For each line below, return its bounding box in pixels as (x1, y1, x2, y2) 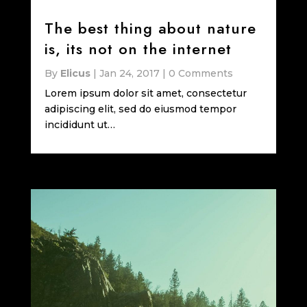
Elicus (60, 66, 90, 79)
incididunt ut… (44, 118, 115, 131)
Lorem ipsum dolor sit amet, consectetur (44, 86, 247, 99)
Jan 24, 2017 (99, 66, 160, 79)
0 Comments (168, 66, 233, 79)
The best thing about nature (44, 16, 256, 39)
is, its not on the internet (44, 37, 232, 60)
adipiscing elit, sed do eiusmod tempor (44, 102, 236, 115)
